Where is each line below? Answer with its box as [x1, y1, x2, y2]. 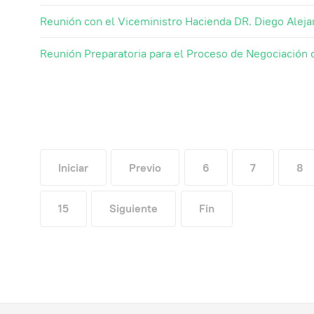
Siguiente [109, 201, 158, 216]
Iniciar [58, 160, 88, 175]
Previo [129, 160, 162, 175]
